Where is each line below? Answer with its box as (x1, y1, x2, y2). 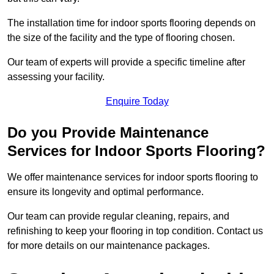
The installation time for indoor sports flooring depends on (7, 18, 256, 29)
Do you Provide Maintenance (7, 124, 209, 141)
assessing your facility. (7, 72, 105, 83)
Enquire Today (105, 96, 169, 107)
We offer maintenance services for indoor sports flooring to (7, 172, 258, 183)
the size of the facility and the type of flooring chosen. (7, 32, 235, 43)
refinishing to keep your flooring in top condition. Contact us (7, 226, 263, 237)
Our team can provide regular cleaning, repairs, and (7, 211, 229, 222)
